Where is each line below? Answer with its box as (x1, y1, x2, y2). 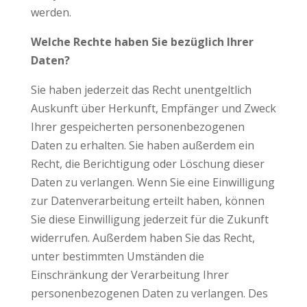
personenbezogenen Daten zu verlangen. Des (30, 286, 268, 301)
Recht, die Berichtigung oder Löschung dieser (30, 156, 265, 171)
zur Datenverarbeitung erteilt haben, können (30, 193, 265, 208)
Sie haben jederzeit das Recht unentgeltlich (30, 82, 251, 97)
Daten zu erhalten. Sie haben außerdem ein (30, 138, 254, 153)
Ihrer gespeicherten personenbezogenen (30, 119, 245, 134)
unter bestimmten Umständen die (30, 249, 204, 264)
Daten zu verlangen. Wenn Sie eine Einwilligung (30, 175, 275, 190)
